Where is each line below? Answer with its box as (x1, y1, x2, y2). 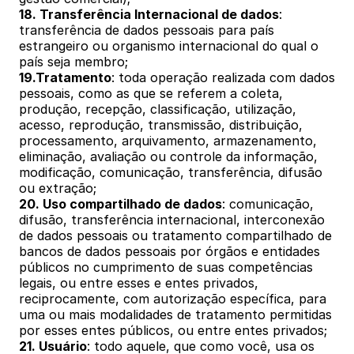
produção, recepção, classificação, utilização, (19, 101, 296, 117)
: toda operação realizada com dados (111, 70, 335, 85)
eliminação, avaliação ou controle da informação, (19, 149, 318, 164)
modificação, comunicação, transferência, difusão (19, 164, 322, 180)
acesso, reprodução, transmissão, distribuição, (19, 117, 303, 133)
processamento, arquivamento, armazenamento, (19, 133, 317, 149)
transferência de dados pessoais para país (19, 22, 274, 38)
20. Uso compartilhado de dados (19, 196, 222, 212)
